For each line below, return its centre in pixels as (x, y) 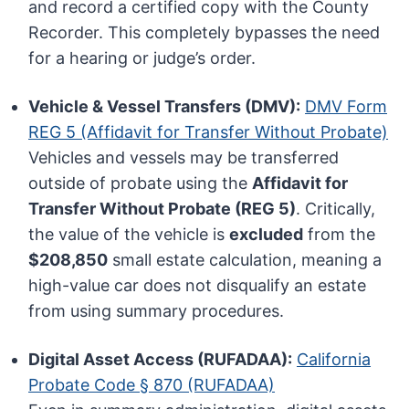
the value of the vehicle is (129, 235)
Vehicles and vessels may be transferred (184, 158)
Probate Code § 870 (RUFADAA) (152, 385)
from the (340, 235)
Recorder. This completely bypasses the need (204, 33)
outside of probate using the (141, 184)
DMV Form (346, 107)
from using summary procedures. (157, 311)
